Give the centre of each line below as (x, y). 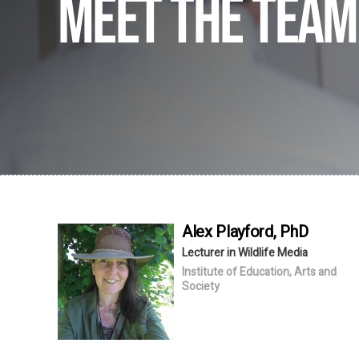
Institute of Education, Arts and (259, 272)
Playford (244, 232)
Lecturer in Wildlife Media (245, 252)
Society (201, 286)
